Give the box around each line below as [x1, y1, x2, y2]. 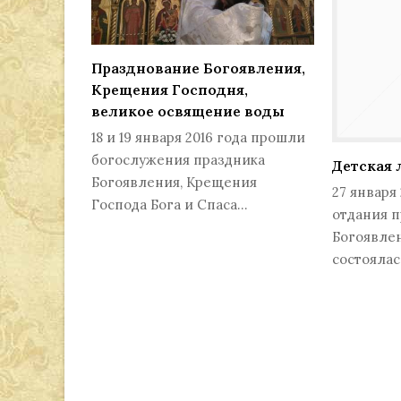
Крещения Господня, [91, 81, 248, 99]
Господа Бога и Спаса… [91, 196, 247, 214]
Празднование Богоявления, [91, 59, 305, 78]
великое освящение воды [91, 102, 285, 121]
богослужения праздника [91, 151, 265, 169]
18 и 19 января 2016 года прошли [91, 129, 305, 147]
